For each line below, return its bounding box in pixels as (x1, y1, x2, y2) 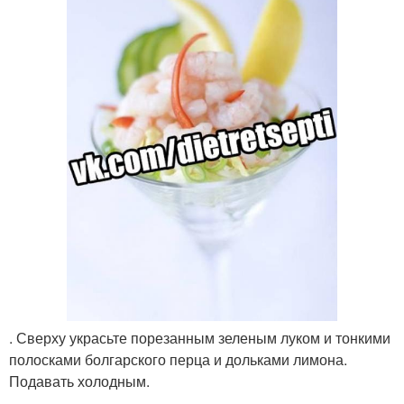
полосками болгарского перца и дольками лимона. (9, 348, 347, 370)
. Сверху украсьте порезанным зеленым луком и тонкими (9, 326, 390, 348)
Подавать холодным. (9, 370, 150, 391)
